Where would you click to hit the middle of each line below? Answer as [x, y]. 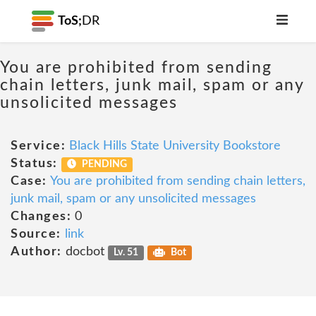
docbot [85, 252]
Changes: [41, 217]
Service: [38, 146]
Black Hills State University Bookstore [175, 146]
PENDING [104, 164]
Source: [36, 234]
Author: [36, 252]
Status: [34, 164]
